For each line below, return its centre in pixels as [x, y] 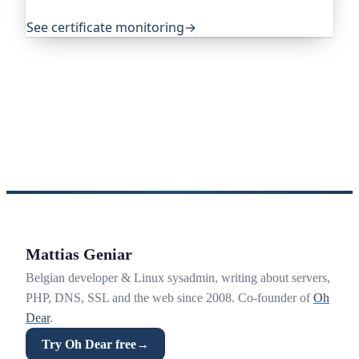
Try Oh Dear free [89, 344]
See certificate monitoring [105, 27]
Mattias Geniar [79, 254]
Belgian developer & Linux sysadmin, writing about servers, [178, 278]
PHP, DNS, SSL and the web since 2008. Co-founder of [169, 298]
